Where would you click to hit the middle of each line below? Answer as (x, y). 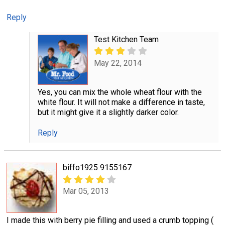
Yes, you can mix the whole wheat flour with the (120, 92)
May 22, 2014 (118, 63)
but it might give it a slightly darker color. (108, 113)
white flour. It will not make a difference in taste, (121, 102)
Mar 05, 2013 (86, 191)
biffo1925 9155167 (97, 168)
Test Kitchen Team (126, 40)
